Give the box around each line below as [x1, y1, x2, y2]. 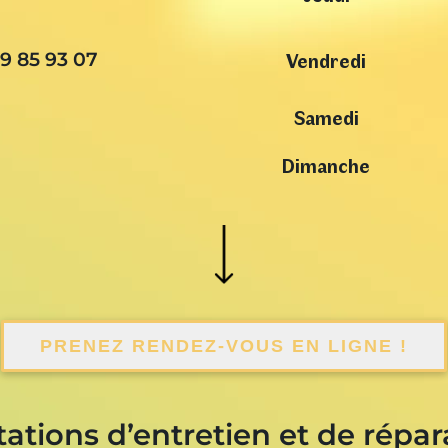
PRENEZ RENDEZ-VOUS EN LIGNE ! [40, 335, 408, 356]
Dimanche [282, 151, 371, 179]
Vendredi [286, 46, 367, 74]
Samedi [293, 103, 359, 131]
